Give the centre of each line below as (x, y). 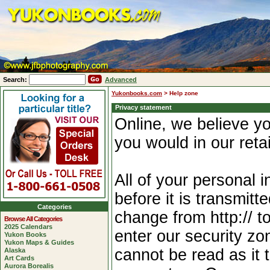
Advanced (121, 80)
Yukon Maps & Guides (39, 242)
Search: (16, 80)
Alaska (15, 250)
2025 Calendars (28, 227)
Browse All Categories (33, 219)
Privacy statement (143, 107)
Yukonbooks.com (137, 93)
